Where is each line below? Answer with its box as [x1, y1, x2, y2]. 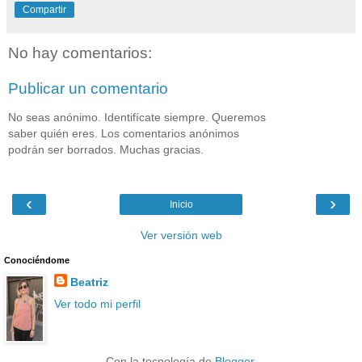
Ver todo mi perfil [53, 297, 141, 310]
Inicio [169, 198, 193, 210]
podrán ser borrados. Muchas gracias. [8, 143, 204, 157]
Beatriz [69, 275, 108, 288]
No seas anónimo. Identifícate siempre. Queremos [8, 111, 266, 124]
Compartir [23, 4, 66, 16]
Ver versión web [140, 228, 222, 242]
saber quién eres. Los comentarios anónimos [8, 127, 239, 141]
